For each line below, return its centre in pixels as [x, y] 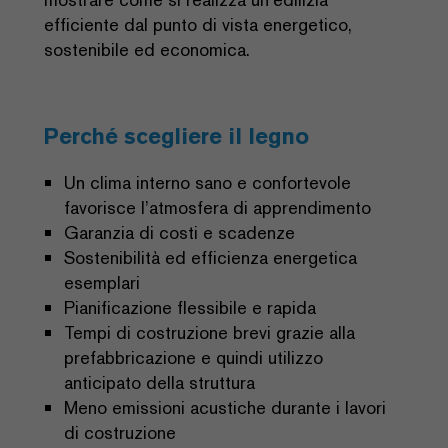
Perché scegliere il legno [176, 136]
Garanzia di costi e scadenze [179, 232]
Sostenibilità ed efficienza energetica [210, 257]
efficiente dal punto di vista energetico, [198, 24]
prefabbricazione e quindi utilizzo [193, 357]
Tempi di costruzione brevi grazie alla [209, 332]
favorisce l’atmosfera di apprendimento [217, 207]
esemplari [102, 282]
